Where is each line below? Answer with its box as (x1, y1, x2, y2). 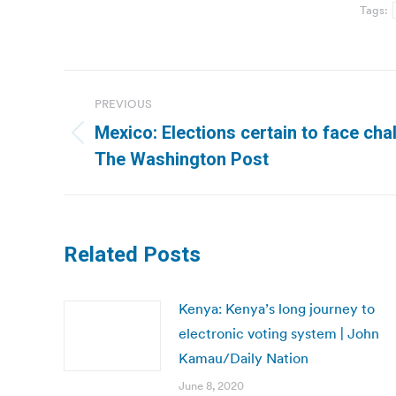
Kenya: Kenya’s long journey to (179, 300, 375, 317)
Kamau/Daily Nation (179, 349, 308, 367)
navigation (63, 110, 206, 145)
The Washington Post (95, 148, 269, 170)
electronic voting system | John (179, 324, 379, 342)
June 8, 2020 (179, 378, 244, 393)
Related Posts (64, 242, 201, 267)
